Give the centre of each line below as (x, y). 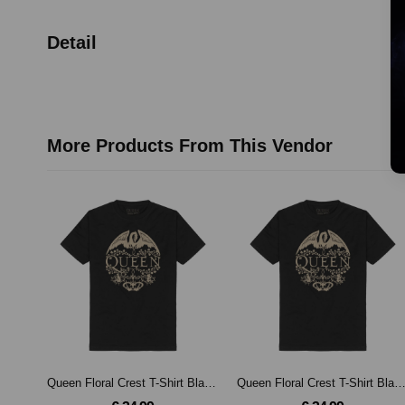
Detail (72, 42)
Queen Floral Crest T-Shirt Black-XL (210, 382)
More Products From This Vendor (190, 145)
